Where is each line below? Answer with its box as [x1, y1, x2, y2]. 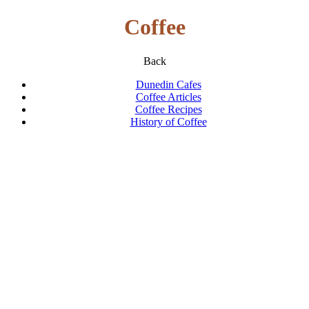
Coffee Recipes [134, 103, 202, 115]
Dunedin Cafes [135, 78, 201, 90]
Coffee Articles [135, 90, 201, 103]
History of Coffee [130, 115, 207, 128]
